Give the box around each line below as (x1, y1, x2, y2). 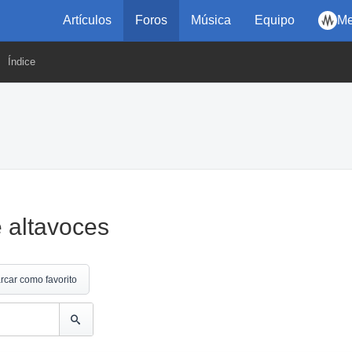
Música (191, 13, 231, 27)
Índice (8, 56, 35, 68)
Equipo (255, 13, 295, 27)
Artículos (63, 13, 112, 27)
